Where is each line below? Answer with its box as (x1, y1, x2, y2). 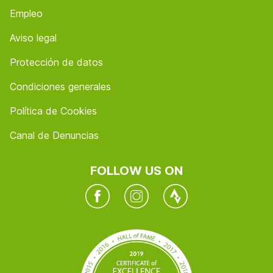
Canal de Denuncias (10, 129, 99, 141)
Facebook (85, 184, 131, 197)
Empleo (10, 7, 43, 19)
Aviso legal (10, 31, 57, 44)
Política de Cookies (10, 104, 97, 117)
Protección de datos (10, 55, 103, 68)
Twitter (163, 184, 194, 197)
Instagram (124, 184, 168, 197)
